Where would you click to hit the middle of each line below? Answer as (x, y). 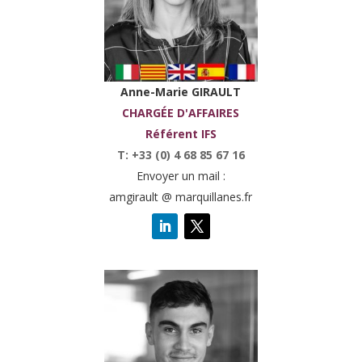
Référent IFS (181, 133)
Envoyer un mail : (181, 175)
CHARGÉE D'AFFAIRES (181, 112)
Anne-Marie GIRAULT (181, 91)
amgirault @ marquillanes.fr (181, 196)
